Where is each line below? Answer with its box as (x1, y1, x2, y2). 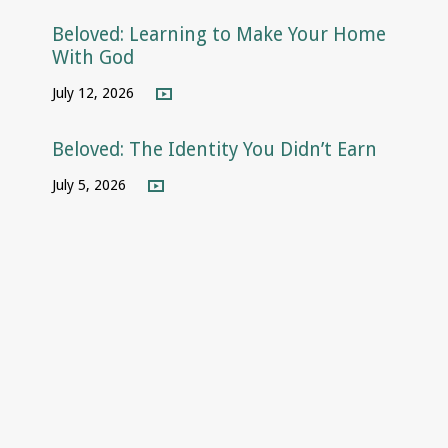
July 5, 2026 (52, 177, 127, 194)
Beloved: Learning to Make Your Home (52, 22, 387, 46)
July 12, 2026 (52, 84, 135, 101)
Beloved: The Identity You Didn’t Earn (52, 138, 378, 162)
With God (52, 45, 135, 69)
